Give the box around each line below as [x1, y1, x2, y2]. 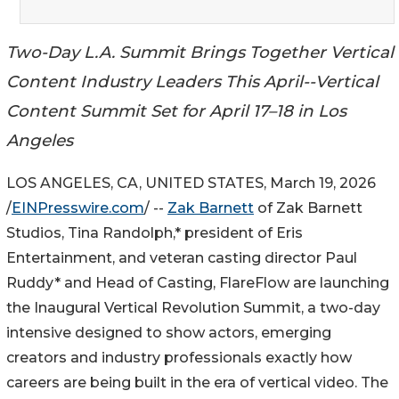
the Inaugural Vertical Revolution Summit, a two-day [6, 299, 380, 317]
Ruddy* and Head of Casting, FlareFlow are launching [6, 274, 389, 292]
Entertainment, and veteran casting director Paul [6, 249, 357, 267]
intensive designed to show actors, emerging [6, 324, 331, 342]
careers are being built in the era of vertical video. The [6, 374, 388, 392]
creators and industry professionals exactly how [6, 349, 352, 367]
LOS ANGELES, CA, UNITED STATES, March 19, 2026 [6, 175, 376, 192]
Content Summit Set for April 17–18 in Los [6, 100, 346, 121]
